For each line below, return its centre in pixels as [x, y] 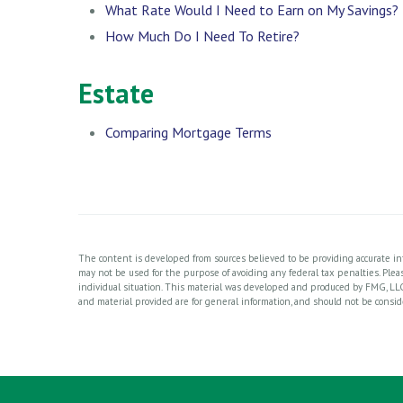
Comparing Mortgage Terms [188, 132]
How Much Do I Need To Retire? [202, 36]
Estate [116, 93]
